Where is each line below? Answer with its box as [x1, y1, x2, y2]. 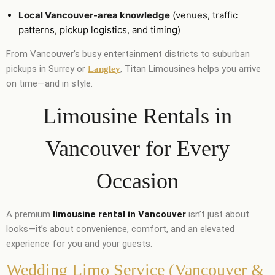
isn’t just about [186, 208, 249, 220]
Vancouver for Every [45, 136, 230, 161]
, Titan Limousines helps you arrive [120, 63, 261, 74]
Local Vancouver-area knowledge [18, 9, 170, 21]
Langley [88, 63, 120, 74]
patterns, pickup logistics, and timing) [18, 23, 180, 36]
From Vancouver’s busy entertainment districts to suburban [6, 48, 250, 60]
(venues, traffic [170, 9, 238, 21]
